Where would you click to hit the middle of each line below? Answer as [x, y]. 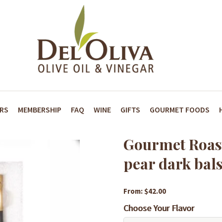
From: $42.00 [145, 191]
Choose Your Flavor [159, 208]
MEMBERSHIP [39, 109]
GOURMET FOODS [179, 109]
